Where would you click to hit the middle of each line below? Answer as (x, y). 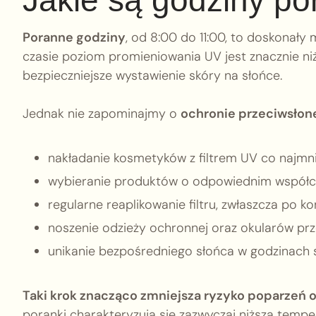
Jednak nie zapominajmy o (102, 113)
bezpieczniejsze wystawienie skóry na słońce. (152, 75)
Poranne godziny (74, 37)
